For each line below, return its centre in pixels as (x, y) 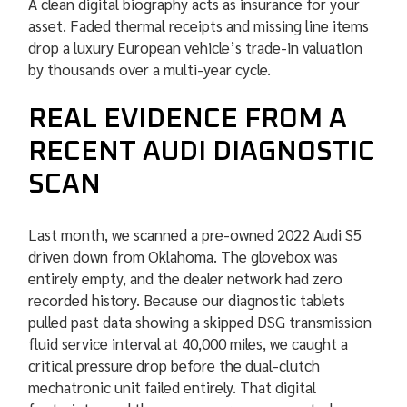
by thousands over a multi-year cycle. (152, 69)
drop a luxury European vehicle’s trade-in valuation (196, 48)
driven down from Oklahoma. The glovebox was (184, 257)
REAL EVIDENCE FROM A (188, 119)
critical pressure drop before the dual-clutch (174, 366)
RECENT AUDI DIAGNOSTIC (202, 152)
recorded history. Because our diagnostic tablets (187, 300)
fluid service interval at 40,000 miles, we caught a (189, 344)
